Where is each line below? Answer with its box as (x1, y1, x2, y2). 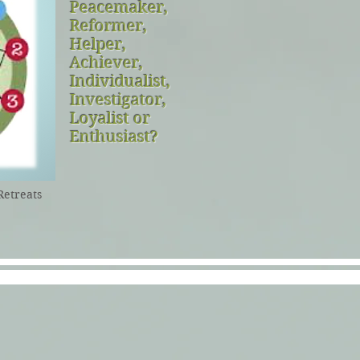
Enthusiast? (70, 128, 158, 146)
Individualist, (70, 72, 170, 91)
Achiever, (70, 54, 143, 72)
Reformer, (70, 17, 147, 35)
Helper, (70, 35, 126, 54)
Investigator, (70, 91, 166, 109)
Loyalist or (70, 109, 150, 128)
